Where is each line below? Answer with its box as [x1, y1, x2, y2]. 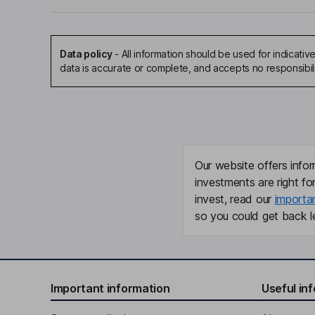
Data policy [60, 48, 112, 60]
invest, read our [195, 192, 275, 206]
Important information [51, 281, 170, 295]
